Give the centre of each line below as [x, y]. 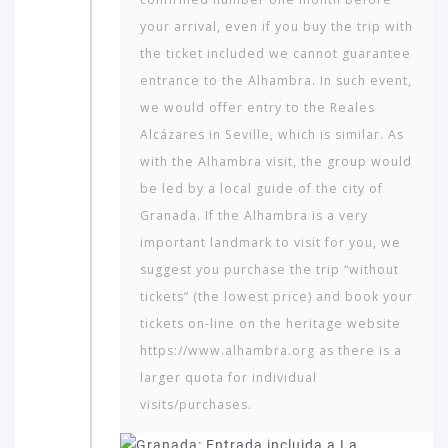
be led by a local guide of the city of [261, 188]
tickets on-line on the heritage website [270, 323]
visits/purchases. [196, 404]
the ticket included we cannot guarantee [275, 53]
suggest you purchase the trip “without [269, 269]
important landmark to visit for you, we [270, 242]
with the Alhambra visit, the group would [276, 161]
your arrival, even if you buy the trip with [276, 26]
